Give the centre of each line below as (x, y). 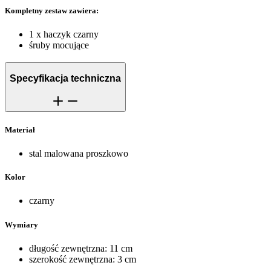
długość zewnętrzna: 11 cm (81, 248)
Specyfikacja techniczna (65, 79)
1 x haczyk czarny (64, 34)
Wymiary (21, 224)
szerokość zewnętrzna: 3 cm (83, 259)
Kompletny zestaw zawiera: (52, 10)
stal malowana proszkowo (79, 154)
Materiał (20, 129)
